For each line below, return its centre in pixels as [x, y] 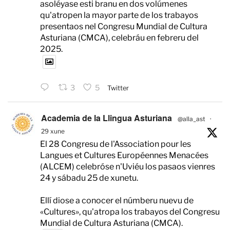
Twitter [118, 88]
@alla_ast [191, 119]
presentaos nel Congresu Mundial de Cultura [124, 26]
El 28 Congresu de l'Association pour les [116, 144]
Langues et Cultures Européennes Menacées [124, 155]
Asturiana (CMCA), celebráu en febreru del [119, 37]
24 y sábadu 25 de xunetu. [89, 178]
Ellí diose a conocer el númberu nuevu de [117, 200]
